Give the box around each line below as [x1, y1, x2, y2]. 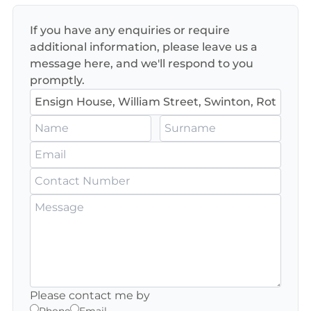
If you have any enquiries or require [30, 24, 230, 37]
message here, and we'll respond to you [30, 57, 253, 70]
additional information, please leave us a [30, 40, 258, 53]
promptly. [30, 74, 85, 87]
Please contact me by [30, 289, 150, 302]
